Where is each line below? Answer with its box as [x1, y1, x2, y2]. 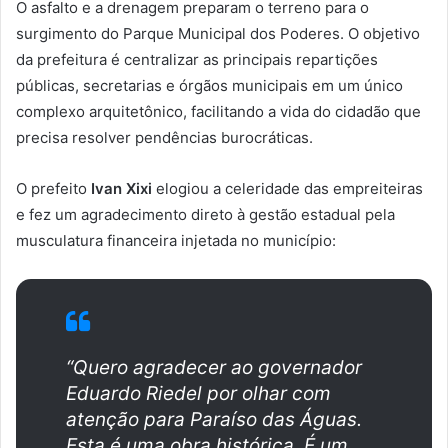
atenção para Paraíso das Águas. [66, 408, 362, 432]
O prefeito [16, 179, 91, 199]
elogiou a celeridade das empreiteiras [152, 179, 423, 199]
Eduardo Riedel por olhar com [66, 382, 331, 406]
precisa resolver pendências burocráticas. [16, 128, 313, 148]
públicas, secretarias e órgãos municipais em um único [16, 76, 403, 96]
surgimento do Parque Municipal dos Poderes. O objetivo [16, 24, 420, 44]
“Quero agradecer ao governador [66, 356, 362, 380]
